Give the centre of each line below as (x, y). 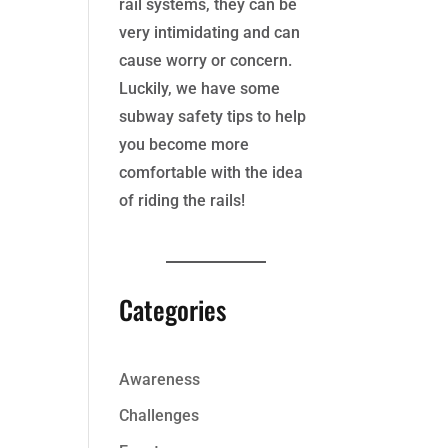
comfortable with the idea (211, 172)
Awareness (160, 379)
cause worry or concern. (206, 60)
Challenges (159, 415)
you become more (184, 144)
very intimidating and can (210, 32)
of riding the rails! (182, 200)
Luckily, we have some (200, 88)
